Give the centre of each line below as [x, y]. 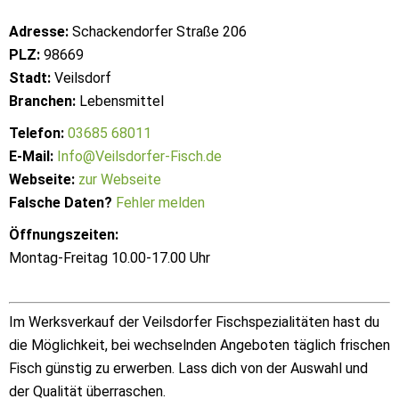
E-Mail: [31, 156]
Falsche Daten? [61, 203]
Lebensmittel [120, 101]
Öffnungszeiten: [64, 235]
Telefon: [37, 133]
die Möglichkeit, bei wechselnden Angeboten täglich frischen [199, 345]
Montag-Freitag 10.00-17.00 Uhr [110, 258]
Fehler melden [160, 203]
